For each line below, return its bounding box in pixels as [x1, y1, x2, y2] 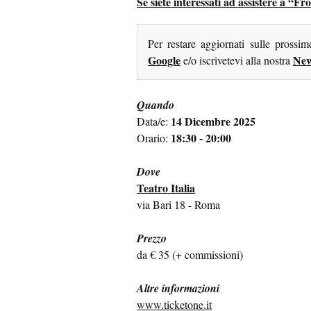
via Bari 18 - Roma [137, 197, 220, 212]
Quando [137, 97, 174, 113]
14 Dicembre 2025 [171, 113, 255, 130]
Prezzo [137, 230, 167, 246]
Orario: [137, 131, 171, 146]
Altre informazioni [137, 280, 219, 296]
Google [148, 52, 180, 69]
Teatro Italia [137, 180, 195, 196]
